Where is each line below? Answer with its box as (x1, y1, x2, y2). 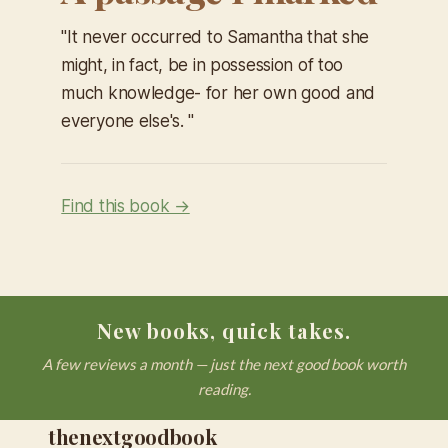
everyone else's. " (61, 111, 195, 132)
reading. (197, 380, 251, 398)
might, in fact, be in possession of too (61, 55, 344, 76)
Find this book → (61, 196, 190, 217)
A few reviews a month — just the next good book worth (42, 355, 406, 373)
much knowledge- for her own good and (61, 83, 375, 104)
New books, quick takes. (97, 317, 351, 344)
